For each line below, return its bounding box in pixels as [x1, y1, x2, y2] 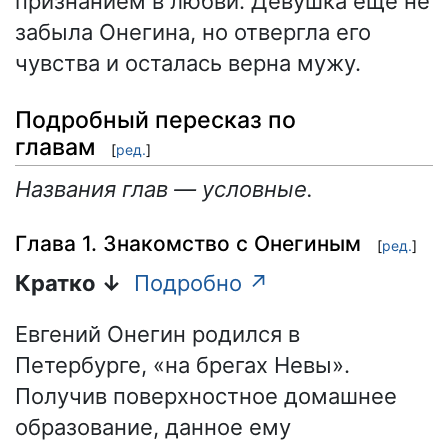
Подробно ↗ [134, 269, 269, 296]
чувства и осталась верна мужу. [15, 50, 361, 77]
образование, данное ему [15, 413, 291, 440]
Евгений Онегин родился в [15, 320, 300, 347]
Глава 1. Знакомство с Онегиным [15, 231, 361, 257]
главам [15, 132, 95, 161]
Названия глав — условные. [15, 175, 313, 202]
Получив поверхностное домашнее [15, 382, 397, 409]
